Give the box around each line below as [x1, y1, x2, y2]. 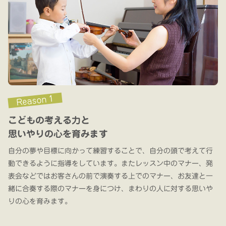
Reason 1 [16, 94, 54, 106]
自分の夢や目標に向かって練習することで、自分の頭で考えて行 [8, 147, 213, 154]
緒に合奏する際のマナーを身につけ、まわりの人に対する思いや [8, 185, 213, 192]
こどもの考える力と [8, 115, 90, 125]
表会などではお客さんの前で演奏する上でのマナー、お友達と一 [8, 172, 213, 180]
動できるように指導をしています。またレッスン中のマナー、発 [8, 159, 213, 167]
